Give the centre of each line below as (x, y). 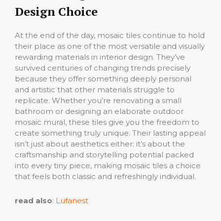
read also (34, 200)
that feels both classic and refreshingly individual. (105, 176)
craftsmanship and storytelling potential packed (104, 154)
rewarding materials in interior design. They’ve (100, 57)
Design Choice (56, 11)
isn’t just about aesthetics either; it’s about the (100, 144)
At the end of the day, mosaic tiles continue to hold (110, 35)
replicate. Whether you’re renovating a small (98, 100)
